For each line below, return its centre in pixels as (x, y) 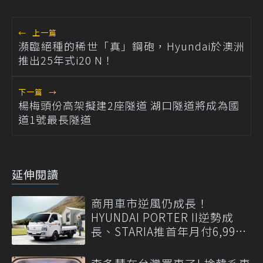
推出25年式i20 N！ (66, 60)
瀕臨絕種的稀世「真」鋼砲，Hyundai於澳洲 (131, 45)
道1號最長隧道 (55, 119)
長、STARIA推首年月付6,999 (166, 231)
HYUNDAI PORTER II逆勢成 (162, 217)
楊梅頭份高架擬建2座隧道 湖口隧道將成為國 (129, 105)
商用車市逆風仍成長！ (150, 203)
